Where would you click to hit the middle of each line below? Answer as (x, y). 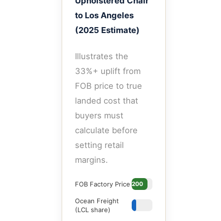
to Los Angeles (104, 16)
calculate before (106, 130)
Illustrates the (102, 56)
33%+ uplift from (108, 71)
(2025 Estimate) (107, 30)
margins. (92, 160)
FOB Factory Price (103, 184)
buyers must (99, 115)
